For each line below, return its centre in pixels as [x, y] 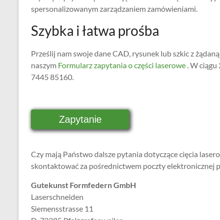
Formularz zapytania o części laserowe [121, 65]
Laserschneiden [57, 197]
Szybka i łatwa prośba [95, 30]
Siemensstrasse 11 [62, 208]
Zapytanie [80, 119]
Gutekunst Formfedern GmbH [83, 185]
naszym [44, 65]
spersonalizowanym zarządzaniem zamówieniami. [114, 9]
